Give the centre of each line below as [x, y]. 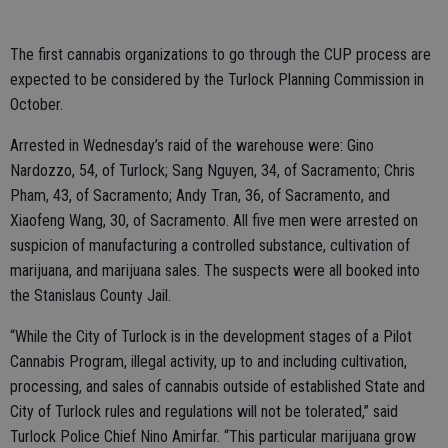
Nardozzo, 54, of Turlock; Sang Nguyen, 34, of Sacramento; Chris [212, 170]
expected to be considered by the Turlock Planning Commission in [217, 79]
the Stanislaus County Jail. [90, 295]
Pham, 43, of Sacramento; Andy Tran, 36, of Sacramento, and [200, 195]
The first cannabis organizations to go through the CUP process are [220, 54]
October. [36, 104]
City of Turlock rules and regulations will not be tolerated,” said [204, 411]
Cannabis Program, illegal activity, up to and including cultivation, [208, 361]
